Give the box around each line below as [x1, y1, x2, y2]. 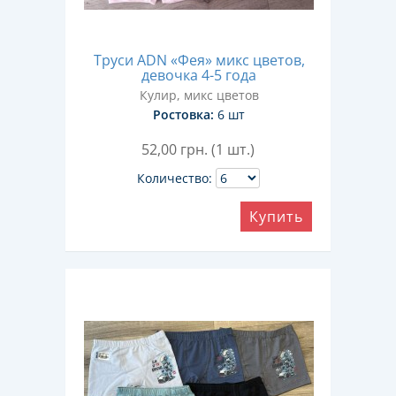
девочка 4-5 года [141, 65, 256, 85]
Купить [249, 207, 303, 226]
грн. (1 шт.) [180, 140, 255, 159]
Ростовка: [153, 106, 214, 123]
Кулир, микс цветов [139, 87, 259, 103]
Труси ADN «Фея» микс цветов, [93, 50, 305, 70]
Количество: [136, 170, 212, 187]
